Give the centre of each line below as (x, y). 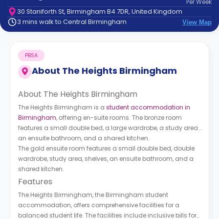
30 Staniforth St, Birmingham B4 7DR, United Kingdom (100, 11)
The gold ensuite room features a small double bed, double (106, 148)
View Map (197, 22)
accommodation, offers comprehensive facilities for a (99, 205)
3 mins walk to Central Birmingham (72, 22)
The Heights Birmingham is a (62, 107)
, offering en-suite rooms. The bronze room (119, 118)
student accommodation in (148, 107)
